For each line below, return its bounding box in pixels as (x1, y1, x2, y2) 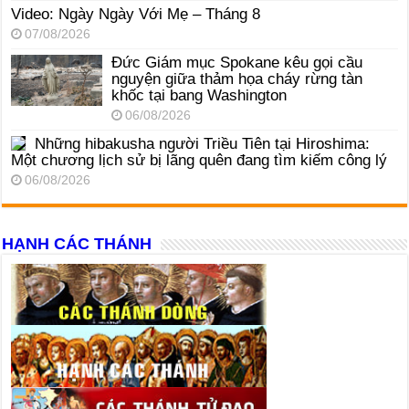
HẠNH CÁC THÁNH (2, 235, 152, 254)
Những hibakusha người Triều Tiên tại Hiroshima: (35, 135, 371, 153)
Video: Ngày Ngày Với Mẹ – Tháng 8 (11, 5, 261, 24)
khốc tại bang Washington (111, 87, 288, 105)
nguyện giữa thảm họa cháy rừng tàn (111, 70, 363, 89)
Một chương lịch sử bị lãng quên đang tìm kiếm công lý (11, 152, 388, 170)
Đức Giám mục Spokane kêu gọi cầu (111, 54, 363, 72)
